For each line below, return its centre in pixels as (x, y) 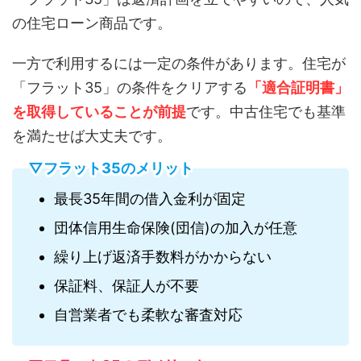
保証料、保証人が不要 (127, 286)
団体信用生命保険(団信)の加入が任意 (176, 228)
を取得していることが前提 (99, 111)
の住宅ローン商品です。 (92, 23)
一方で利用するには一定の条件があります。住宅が (179, 63)
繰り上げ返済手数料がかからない (163, 257)
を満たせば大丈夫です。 (92, 135)
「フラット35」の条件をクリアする (130, 87)
